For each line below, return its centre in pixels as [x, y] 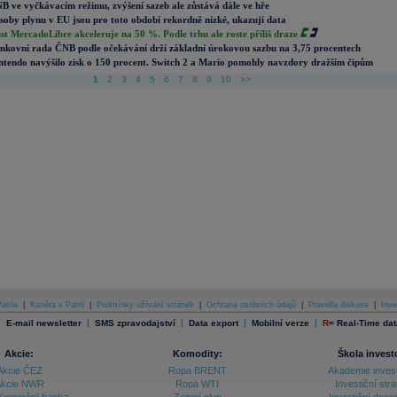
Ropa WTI [197, 384]
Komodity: [197, 354]
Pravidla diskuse [339, 305]
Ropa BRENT [197, 370]
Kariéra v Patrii [57, 305]
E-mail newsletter [43, 323]
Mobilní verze [280, 323]
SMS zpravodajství [135, 323]
